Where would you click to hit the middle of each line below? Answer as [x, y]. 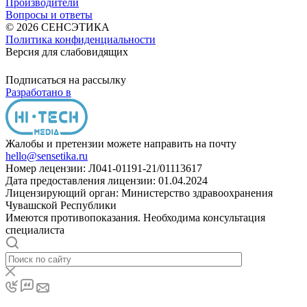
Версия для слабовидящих [67, 51]
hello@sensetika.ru [47, 156]
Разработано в [38, 92]
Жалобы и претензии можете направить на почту [121, 143]
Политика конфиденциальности [81, 39]
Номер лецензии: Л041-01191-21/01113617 [104, 168]
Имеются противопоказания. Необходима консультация [135, 217]
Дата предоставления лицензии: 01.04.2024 [107, 180]
